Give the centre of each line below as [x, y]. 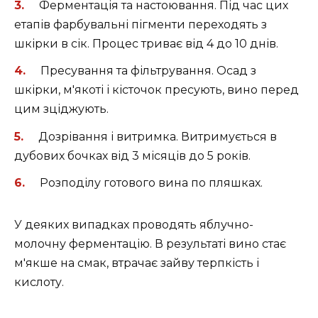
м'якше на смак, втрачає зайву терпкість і [137, 263]
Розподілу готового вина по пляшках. [151, 182]
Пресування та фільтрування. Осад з [148, 71]
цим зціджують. [61, 109]
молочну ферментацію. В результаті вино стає [150, 243]
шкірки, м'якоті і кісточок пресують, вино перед [157, 90]
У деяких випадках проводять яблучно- [134, 224]
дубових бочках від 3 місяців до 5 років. [132, 155]
